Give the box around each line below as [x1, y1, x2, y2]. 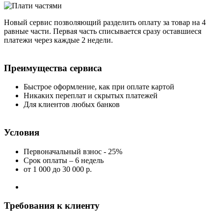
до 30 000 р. [53, 165, 92, 173]
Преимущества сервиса [4, 62, 102, 73]
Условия [4, 127, 39, 138]
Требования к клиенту [4, 200, 100, 211]
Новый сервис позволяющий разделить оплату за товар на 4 [4, 18, 206, 27]
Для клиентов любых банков [24, 100, 120, 109]
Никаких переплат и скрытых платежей [24, 91, 158, 100]
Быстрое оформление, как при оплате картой [24, 82, 174, 91]
